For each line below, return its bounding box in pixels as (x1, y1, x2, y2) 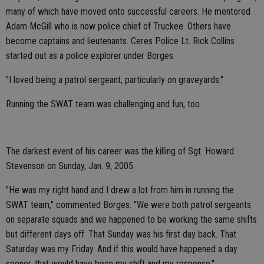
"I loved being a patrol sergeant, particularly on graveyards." (6, 74, 223, 86)
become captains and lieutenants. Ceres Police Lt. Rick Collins (6, 35, 235, 47)
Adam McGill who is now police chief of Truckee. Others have (6, 21, 231, 32)
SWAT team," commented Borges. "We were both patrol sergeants (6, 199, 251, 211)
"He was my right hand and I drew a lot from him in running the (6, 184, 234, 196)
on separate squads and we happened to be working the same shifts (6, 214, 257, 226)
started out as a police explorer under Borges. (6, 50, 175, 62)
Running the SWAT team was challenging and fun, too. (6, 98, 202, 110)
